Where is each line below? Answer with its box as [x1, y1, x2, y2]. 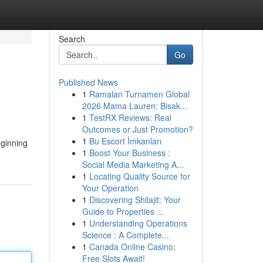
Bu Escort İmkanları [89, 135, 161, 147]
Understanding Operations [89, 217, 187, 229]
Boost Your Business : [89, 147, 170, 159]
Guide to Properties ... [82, 205, 164, 217]
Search [58, 33, 85, 45]
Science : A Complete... [82, 229, 169, 241]
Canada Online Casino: [89, 241, 176, 252]
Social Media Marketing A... [82, 159, 184, 170]
